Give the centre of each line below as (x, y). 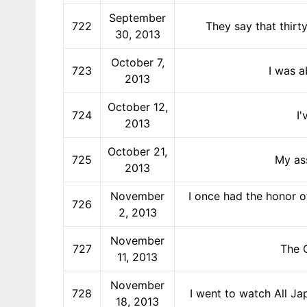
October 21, (137, 151)
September (137, 17)
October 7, (137, 62)
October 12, (137, 107)
